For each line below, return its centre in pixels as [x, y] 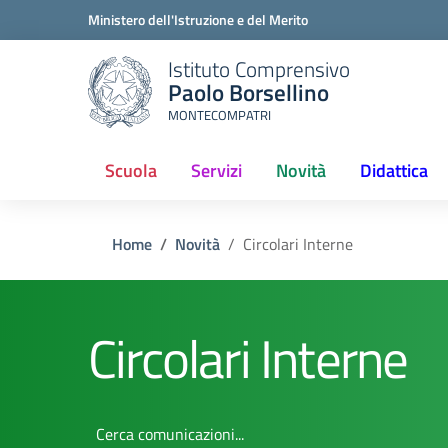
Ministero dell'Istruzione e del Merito [198, 19]
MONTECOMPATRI [219, 114]
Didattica [394, 170]
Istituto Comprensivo [259, 68]
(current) [308, 182]
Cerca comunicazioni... [161, 425]
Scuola [131, 170]
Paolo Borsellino [248, 92]
